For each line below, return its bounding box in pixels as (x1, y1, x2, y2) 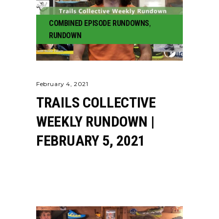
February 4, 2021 (36, 80, 88, 88)
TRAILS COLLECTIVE (36, 94, 156, 111)
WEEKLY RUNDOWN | (36, 113, 155, 130)
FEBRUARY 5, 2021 (36, 132, 146, 149)
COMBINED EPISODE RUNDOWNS (49, 19, 149, 28)
